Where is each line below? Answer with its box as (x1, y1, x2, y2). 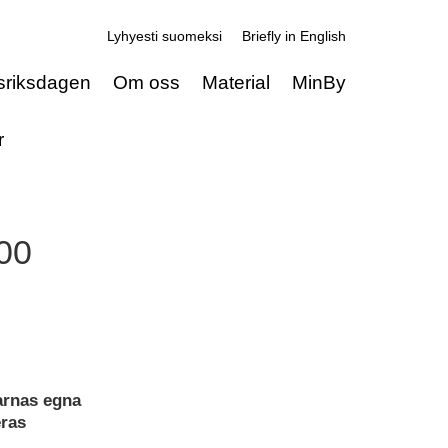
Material (202, 72, 270, 93)
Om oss (113, 72, 180, 93)
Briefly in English (242, 28, 346, 44)
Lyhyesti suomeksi (107, 28, 222, 44)
